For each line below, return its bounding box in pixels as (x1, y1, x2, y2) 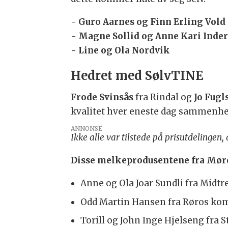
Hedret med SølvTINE (71, 68, 204, 83)
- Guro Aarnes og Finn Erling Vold (71, 16, 226, 28)
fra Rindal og (133, 92, 194, 103)
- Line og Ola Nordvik (71, 45, 170, 56)
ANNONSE (71, 125, 103, 133)
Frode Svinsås (71, 92, 134, 103)
